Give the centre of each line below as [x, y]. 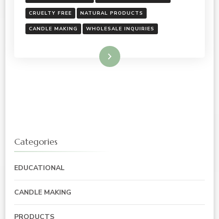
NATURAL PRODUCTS [112, 13]
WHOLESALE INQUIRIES [120, 29]
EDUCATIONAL [39, 168]
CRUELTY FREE [50, 13]
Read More [91, 56]
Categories [36, 142]
